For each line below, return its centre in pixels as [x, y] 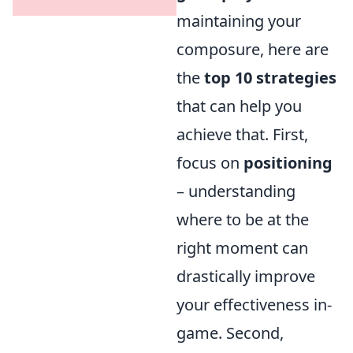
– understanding [236, 191]
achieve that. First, [242, 135]
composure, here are [253, 50]
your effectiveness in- [254, 305]
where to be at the [243, 220]
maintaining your [239, 21]
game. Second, [230, 333]
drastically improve [246, 277]
